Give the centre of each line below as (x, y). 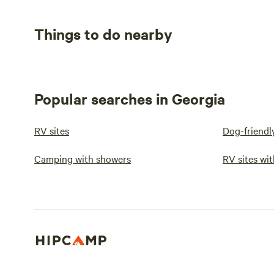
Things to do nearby (103, 34)
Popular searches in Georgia (130, 98)
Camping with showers (83, 158)
